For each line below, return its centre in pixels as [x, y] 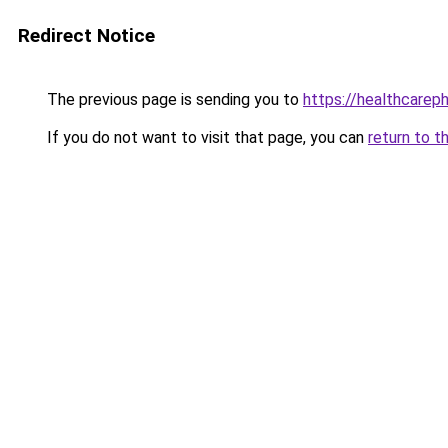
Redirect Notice [86, 35]
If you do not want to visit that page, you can [205, 137]
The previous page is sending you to [173, 99]
